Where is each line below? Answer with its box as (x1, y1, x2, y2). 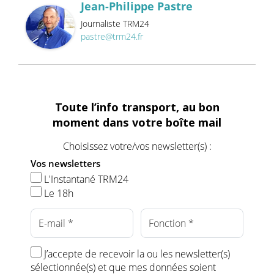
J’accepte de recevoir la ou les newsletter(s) (42, 247, 230, 261)
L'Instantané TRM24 (42, 172, 128, 187)
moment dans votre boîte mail (53, 115, 221, 130)
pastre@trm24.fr (81, 30, 143, 42)
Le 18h (42, 187, 73, 201)
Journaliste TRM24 (81, 17, 149, 29)
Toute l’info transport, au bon (54, 100, 220, 115)
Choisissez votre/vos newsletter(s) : (62, 139, 212, 154)
